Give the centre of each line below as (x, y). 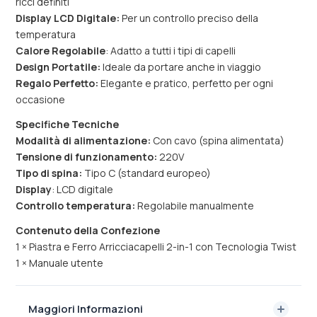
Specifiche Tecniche (67, 124)
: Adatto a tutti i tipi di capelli (171, 51)
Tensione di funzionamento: (87, 157)
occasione (40, 99)
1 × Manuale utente (59, 263)
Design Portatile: (59, 67)
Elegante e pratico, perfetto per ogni (187, 83)
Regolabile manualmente (196, 206)
